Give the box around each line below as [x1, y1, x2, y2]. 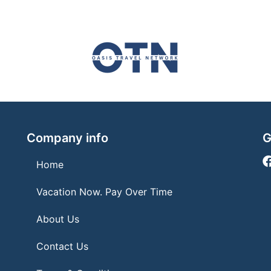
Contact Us [36, 240, 88, 252]
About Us [36, 212, 79, 225]
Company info [27, 130, 108, 145]
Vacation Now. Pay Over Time [36, 185, 172, 198]
